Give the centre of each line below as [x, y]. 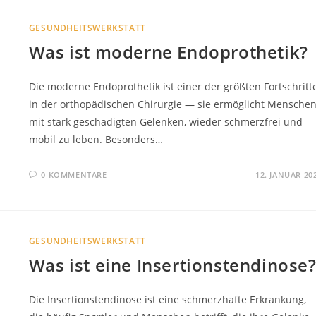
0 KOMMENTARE [74, 175]
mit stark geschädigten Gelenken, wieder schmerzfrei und [165, 122]
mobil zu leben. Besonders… [96, 140]
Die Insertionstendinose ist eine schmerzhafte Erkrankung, [167, 299]
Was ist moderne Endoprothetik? [168, 52]
